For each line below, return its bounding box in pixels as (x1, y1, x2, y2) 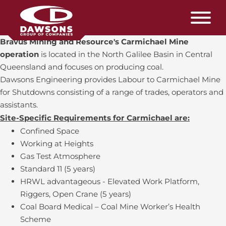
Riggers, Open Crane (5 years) (20, 189, 131, 199)
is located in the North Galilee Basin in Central (41, 49, 212, 59)
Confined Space (20, 126, 79, 136)
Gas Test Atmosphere (20, 151, 100, 161)
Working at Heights (20, 139, 93, 148)
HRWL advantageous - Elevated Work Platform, (20, 177, 199, 186)
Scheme (20, 214, 51, 224)
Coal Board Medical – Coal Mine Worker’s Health (20, 202, 200, 211)
